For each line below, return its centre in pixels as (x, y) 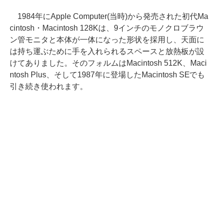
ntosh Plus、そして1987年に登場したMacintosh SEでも (108, 74)
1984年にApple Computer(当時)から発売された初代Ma (109, 16)
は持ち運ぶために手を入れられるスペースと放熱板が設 (107, 51)
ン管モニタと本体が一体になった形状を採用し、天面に (107, 39)
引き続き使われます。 (49, 86)
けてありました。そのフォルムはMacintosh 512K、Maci (108, 63)
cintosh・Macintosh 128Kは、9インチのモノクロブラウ (107, 28)
